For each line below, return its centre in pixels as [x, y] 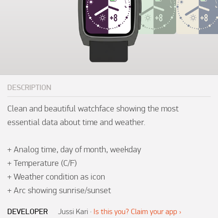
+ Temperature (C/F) [42, 163]
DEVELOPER [27, 212]
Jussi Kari [73, 212]
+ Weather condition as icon [56, 176]
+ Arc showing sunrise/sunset [59, 190]
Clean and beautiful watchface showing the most [93, 108]
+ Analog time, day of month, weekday [74, 149]
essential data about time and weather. [76, 122]
